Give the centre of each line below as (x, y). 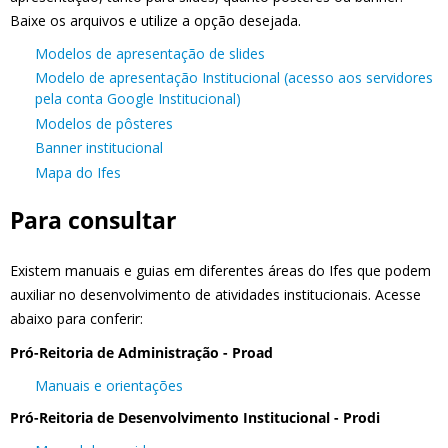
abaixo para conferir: (76, 319)
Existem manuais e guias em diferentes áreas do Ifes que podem (220, 271)
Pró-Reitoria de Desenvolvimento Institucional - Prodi (195, 418)
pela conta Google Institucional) (138, 99)
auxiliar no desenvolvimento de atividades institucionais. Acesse (215, 295)
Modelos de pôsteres (104, 123)
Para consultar (93, 220)
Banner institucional (99, 148)
